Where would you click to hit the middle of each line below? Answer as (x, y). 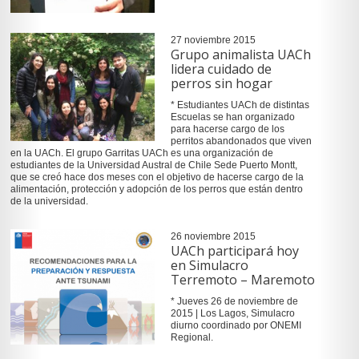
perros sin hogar (221, 83)
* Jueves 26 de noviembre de (234, 302)
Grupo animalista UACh (240, 54)
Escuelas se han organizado (232, 117)
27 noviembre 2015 (213, 40)
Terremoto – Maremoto (242, 280)
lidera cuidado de (221, 69)
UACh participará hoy (234, 251)
